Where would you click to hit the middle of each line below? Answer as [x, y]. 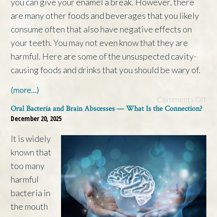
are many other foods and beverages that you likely [105, 15]
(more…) [25, 90]
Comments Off [181, 99]
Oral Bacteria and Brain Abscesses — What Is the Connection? [107, 108]
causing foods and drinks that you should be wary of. [106, 70]
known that [31, 152]
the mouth [30, 206]
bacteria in [31, 193]
